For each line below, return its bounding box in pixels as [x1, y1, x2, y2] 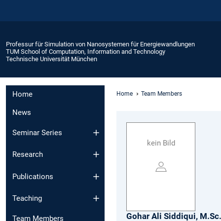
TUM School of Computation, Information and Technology [6, 47, 165, 55]
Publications [12, 172, 53, 181]
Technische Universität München [6, 55, 97, 63]
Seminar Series [12, 128, 62, 137]
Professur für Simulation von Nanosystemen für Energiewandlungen [6, 40, 195, 48]
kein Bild [147, 139, 175, 148]
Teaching [12, 194, 42, 203]
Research [12, 150, 43, 159]
